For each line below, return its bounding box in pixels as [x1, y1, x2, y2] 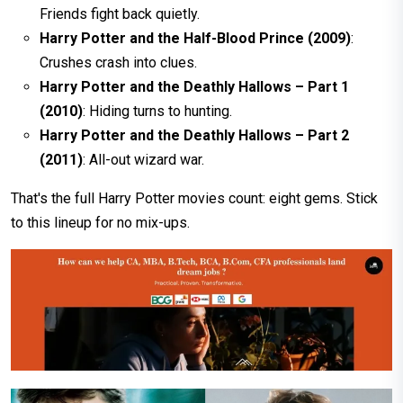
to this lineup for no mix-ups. [11, 214, 190, 232]
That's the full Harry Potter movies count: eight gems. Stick [11, 190, 378, 208]
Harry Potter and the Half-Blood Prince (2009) [40, 30, 351, 48]
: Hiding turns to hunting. [83, 103, 232, 121]
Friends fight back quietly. [40, 5, 200, 23]
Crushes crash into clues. [40, 54, 197, 72]
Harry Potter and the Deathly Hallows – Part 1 [40, 78, 349, 96]
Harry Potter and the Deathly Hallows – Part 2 [40, 127, 349, 145]
